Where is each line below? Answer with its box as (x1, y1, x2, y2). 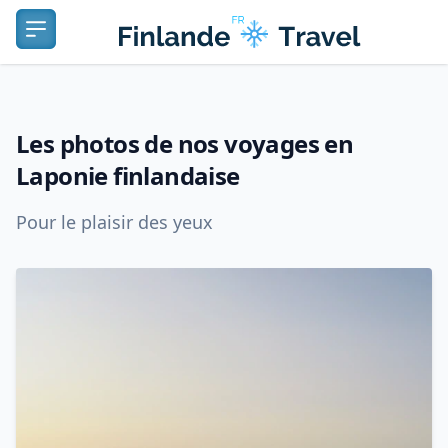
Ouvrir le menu (34, 28, 149, 51)
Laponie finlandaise (16, 159, 240, 192)
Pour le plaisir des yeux (16, 210, 213, 234)
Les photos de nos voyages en (16, 127, 354, 160)
